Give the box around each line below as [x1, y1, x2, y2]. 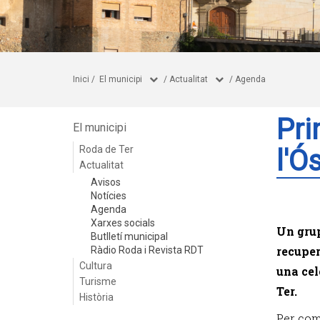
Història [79, 291, 114, 303]
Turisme [79, 276, 116, 287]
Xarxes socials [91, 217, 155, 229]
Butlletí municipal [91, 231, 168, 242]
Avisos [91, 176, 121, 188]
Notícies [91, 190, 126, 201]
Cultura [79, 260, 112, 271]
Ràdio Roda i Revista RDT [91, 244, 204, 256]
